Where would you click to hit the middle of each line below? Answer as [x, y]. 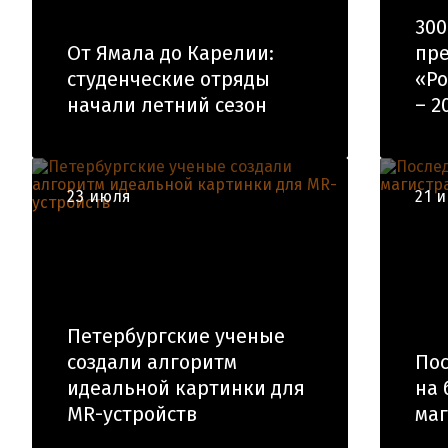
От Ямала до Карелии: [170, 53]
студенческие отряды [168, 79]
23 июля [99, 196]
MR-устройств [132, 414]
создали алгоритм [152, 362]
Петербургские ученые [176, 336]
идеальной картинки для [186, 388]
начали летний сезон [167, 105]
